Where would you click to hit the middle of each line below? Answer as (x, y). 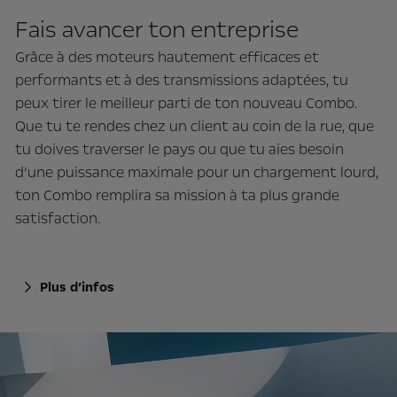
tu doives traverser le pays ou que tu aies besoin (179, 149)
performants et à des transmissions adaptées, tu (182, 80)
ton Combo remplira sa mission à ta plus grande (177, 195)
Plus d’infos (77, 287)
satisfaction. (58, 218)
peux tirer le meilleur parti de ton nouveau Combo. (186, 103)
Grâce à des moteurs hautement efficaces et (167, 57)
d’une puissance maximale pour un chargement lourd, (197, 172)
